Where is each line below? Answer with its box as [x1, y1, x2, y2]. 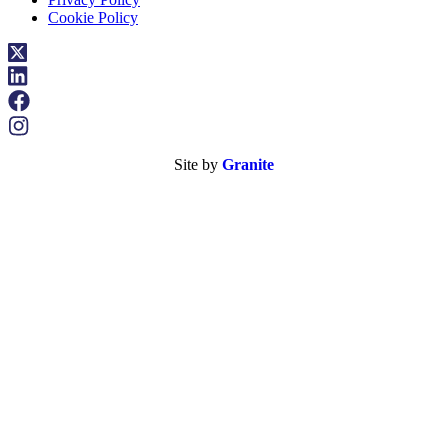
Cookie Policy [48, 8, 138, 26]
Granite [222, 156, 274, 174]
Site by [174, 156, 222, 174]
